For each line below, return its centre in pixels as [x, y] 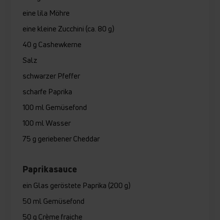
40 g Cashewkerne [52, 44]
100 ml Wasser [47, 123]
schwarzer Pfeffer [52, 76]
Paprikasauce [50, 169]
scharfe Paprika [48, 92]
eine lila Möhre [46, 13]
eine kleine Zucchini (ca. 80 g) [69, 29]
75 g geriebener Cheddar [61, 139]
